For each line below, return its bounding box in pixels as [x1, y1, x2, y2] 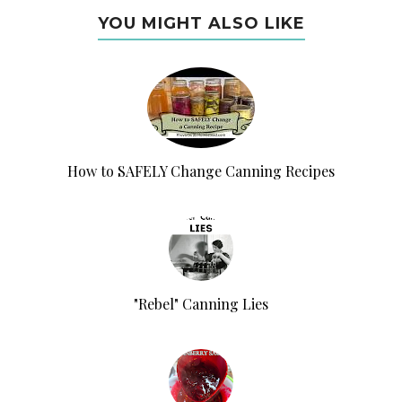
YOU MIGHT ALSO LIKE [97, 13, 305, 33]
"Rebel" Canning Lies [134, 293, 268, 313]
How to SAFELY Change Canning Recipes [67, 161, 335, 180]
